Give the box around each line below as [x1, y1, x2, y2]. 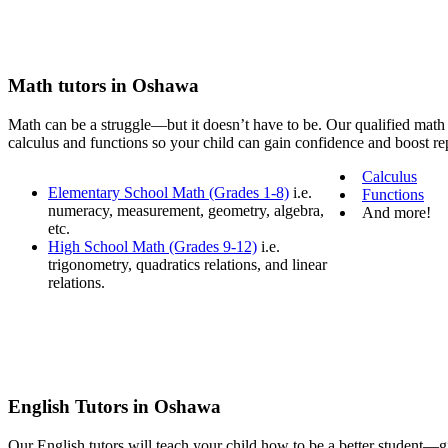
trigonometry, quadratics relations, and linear [48, 255, 327, 273]
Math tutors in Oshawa [8, 75, 199, 96]
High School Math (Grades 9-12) [48, 237, 257, 255]
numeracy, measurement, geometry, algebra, [48, 201, 324, 219]
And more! [362, 203, 431, 221]
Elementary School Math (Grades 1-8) [48, 183, 289, 201]
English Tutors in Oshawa [8, 396, 221, 418]
